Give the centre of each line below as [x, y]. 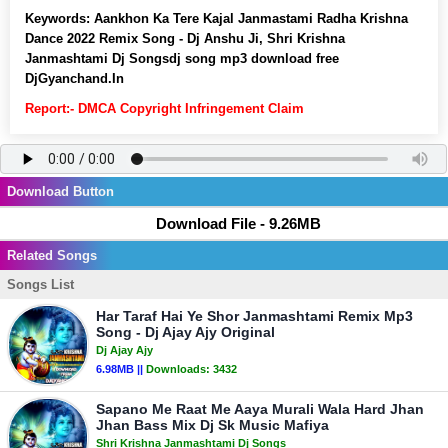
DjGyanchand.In [74, 78]
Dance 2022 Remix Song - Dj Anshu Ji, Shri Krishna [185, 38]
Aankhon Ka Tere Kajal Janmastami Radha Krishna [251, 18]
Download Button [60, 191]
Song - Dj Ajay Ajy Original [185, 332]
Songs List [40, 284]
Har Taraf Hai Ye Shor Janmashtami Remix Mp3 [254, 316]
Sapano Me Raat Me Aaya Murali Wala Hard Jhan [260, 409]
